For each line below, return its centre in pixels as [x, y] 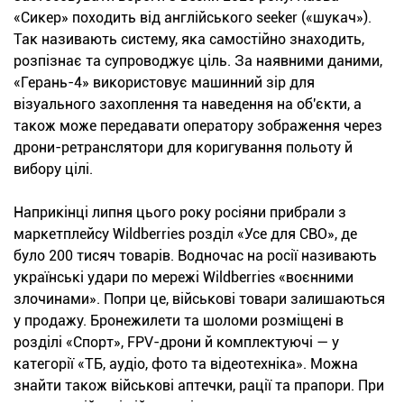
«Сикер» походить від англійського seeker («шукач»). [193, 17]
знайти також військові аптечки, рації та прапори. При [199, 385]
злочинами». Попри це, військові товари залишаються [199, 298]
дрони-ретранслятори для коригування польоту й [183, 147]
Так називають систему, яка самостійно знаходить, [189, 39]
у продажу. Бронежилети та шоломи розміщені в [179, 320]
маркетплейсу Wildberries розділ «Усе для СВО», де [185, 234]
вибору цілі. [53, 169]
